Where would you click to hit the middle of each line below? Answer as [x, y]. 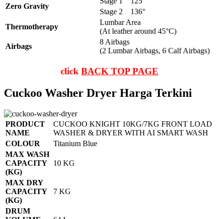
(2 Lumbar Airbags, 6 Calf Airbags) [155, 51]
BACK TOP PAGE [120, 71]
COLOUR [23, 143]
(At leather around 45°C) [138, 31]
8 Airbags [115, 42]
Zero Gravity [27, 6]
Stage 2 [111, 12]
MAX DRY [24, 182]
